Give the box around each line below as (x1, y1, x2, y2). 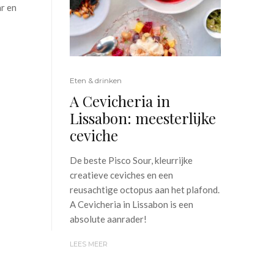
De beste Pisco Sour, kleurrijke (69, 154, 193, 166)
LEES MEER (69, 239, 108, 248)
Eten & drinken (69, 75, 122, 85)
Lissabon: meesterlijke (69, 108, 216, 128)
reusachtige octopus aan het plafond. (69, 183, 220, 195)
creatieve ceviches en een (69, 169, 173, 180)
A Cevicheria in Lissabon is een (69, 198, 193, 210)
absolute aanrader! (69, 213, 147, 224)
